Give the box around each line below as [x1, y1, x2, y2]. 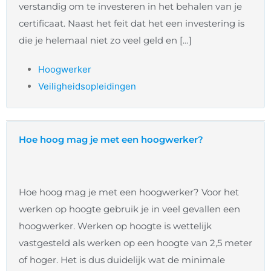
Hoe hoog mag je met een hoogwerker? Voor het [19, 186, 239, 198]
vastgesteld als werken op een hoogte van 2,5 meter [19, 237, 252, 249]
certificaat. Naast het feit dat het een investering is [19, 18, 244, 30]
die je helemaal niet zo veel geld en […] [19, 34, 192, 47]
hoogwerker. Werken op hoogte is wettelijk [19, 220, 212, 232]
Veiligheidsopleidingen [38, 80, 136, 93]
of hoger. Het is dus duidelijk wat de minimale [19, 254, 225, 266]
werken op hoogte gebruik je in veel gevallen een [19, 203, 240, 215]
